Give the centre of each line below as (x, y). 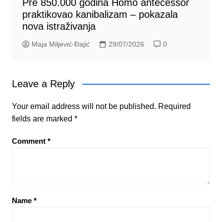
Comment (29, 141)
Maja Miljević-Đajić (60, 44)
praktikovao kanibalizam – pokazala (100, 14)
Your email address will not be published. (84, 106)
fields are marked (43, 118)
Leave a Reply (43, 83)
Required (174, 106)
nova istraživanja (59, 26)
